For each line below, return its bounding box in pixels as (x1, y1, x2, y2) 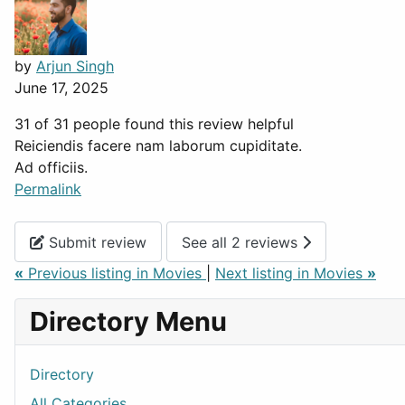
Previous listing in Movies (24, 264, 206, 283)
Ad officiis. (14, 158, 88, 177)
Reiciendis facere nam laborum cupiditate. (14, 137, 302, 155)
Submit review (44, 232, 146, 251)
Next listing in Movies (215, 264, 367, 283)
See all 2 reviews (182, 232, 302, 251)
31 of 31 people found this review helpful (14, 115, 294, 134)
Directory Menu (30, 306, 227, 338)
